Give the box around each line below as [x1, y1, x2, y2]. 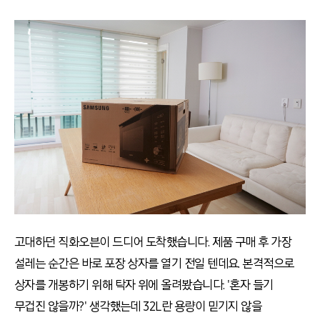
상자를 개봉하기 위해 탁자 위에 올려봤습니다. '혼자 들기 [14, 276, 274, 293]
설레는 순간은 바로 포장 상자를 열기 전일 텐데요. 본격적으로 [14, 255, 294, 271]
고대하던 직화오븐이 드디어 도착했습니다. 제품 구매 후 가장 [14, 234, 292, 250]
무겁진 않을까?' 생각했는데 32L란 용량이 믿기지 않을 [14, 298, 262, 314]
